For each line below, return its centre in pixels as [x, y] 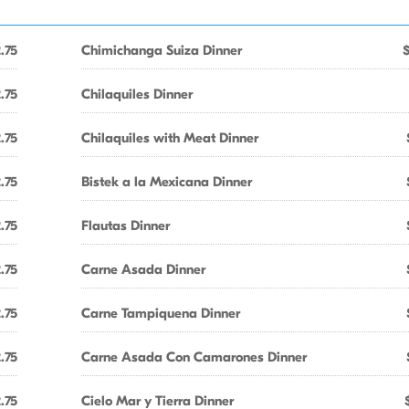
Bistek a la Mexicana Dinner [167, 182]
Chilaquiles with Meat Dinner [170, 138]
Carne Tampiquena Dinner [161, 313]
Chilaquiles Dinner [137, 94]
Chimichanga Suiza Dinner [162, 50]
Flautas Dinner [126, 225]
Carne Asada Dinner [143, 269]
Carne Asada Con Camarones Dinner [194, 357]
